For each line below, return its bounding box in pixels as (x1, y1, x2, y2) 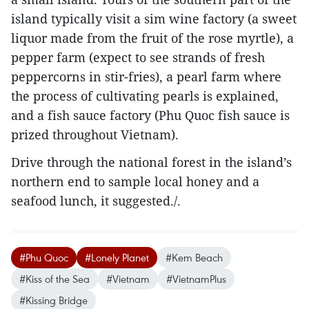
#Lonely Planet (85, 250, 149, 265)
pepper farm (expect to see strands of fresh (11, 49, 265, 66)
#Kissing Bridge (19, 293, 88, 308)
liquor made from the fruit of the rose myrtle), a (11, 30, 294, 47)
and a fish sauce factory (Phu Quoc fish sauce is (11, 107, 290, 124)
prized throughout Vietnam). (11, 126, 179, 143)
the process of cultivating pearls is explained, (11, 88, 279, 105)
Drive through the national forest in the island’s (11, 154, 292, 171)
